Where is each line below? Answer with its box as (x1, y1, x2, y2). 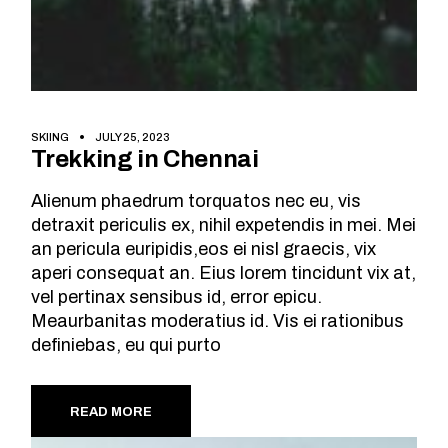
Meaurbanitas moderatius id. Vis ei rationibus (31, 311, 405, 332)
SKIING (31, 130, 70, 143)
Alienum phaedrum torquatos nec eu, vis (31, 191, 362, 212)
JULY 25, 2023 (95, 130, 171, 143)
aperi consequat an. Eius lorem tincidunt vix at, (31, 263, 417, 284)
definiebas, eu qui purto (31, 335, 222, 356)
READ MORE (70, 405, 153, 420)
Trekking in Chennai (31, 146, 259, 173)
